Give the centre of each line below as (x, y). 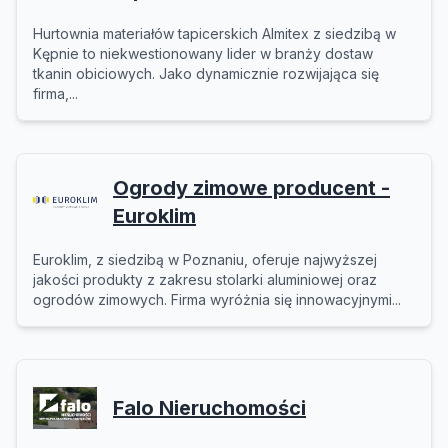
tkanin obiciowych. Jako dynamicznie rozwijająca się (206, 73)
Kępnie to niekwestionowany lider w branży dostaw (203, 53)
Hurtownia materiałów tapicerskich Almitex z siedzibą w (214, 33)
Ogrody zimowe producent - (251, 188)
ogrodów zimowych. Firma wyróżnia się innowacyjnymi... (217, 299)
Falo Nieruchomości (209, 408)
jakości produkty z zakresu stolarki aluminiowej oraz (205, 279)
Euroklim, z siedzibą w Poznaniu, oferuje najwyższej (205, 259)
